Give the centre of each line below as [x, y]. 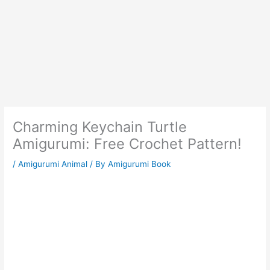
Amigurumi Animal [53, 164]
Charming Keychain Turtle [100, 127]
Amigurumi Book [140, 164]
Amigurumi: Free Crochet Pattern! [127, 144]
